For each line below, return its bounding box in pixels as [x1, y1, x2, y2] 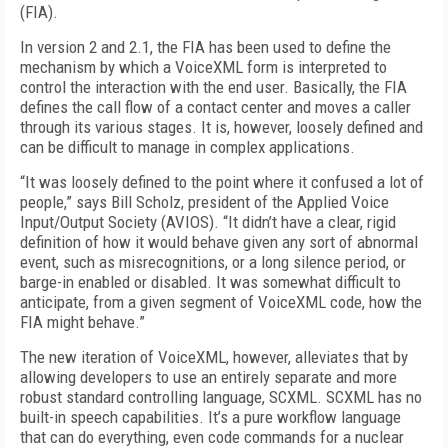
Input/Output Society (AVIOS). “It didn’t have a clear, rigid [20, 212, 396, 232]
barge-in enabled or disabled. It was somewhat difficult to [20, 272, 401, 292]
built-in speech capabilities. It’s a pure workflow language [20, 407, 401, 427]
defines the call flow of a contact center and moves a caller [20, 97, 411, 117]
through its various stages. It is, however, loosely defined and [20, 117, 423, 137]
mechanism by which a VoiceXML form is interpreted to [20, 57, 387, 77]
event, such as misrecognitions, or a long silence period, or [20, 252, 406, 272]
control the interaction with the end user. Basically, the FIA [20, 77, 407, 97]
